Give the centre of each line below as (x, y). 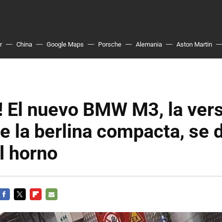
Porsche (110, 44)
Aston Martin (194, 44)
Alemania (149, 44)
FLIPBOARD (47, 206)
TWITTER (28, 206)
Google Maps (65, 44)
